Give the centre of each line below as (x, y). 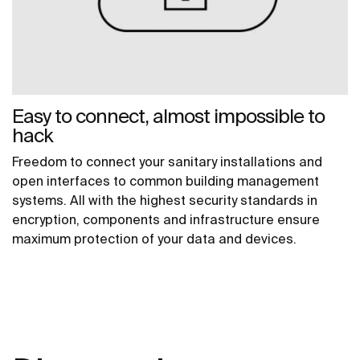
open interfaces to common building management (166, 181)
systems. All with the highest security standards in (165, 200)
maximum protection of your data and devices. (154, 239)
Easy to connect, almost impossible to (168, 117)
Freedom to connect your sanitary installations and (167, 162)
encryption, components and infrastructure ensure (166, 220)
